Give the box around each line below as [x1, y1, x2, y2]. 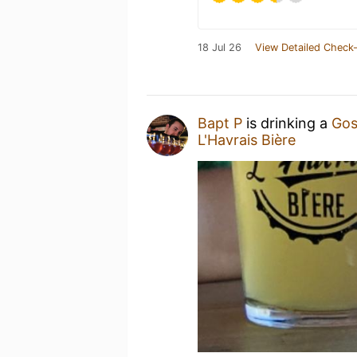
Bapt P [198, 114, 242, 131]
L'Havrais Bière [198, 131, 296, 148]
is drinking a [242, 114, 331, 131]
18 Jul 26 [198, 41, 241, 53]
